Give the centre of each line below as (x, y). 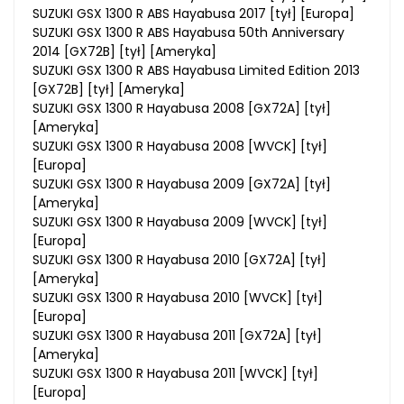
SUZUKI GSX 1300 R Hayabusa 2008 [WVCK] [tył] (180, 147)
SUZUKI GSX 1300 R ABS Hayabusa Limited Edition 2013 (196, 71)
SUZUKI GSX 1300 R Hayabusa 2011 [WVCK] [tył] (175, 374)
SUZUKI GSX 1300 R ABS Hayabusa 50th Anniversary (188, 33)
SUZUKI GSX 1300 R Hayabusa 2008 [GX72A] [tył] (182, 109)
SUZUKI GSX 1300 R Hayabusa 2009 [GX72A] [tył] (182, 184)
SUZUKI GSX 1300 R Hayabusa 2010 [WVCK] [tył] (178, 298)
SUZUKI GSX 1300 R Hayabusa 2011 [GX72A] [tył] (177, 336)
